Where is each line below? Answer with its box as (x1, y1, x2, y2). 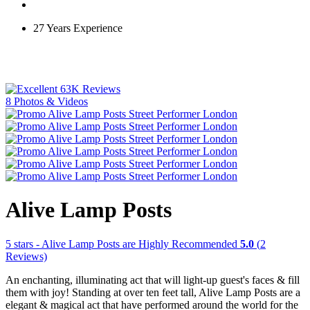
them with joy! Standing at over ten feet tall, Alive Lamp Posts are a (6, 286, 300, 298)
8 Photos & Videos (6, 95, 88, 107)
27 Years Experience (33, 22, 122, 34)
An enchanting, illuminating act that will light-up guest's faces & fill (6, 273, 300, 286)
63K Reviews (60, 83, 120, 95)
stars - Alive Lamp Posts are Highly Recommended (11, 237, 237, 250)
